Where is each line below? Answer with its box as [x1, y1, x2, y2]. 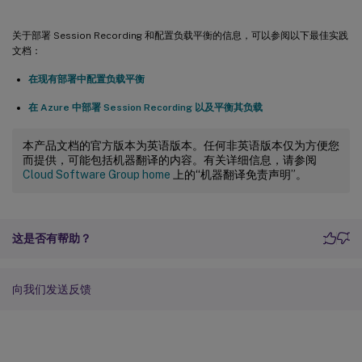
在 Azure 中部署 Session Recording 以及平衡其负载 [28, 101, 263, 113]
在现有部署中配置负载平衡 [28, 73, 145, 85]
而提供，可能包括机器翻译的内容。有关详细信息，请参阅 [23, 153, 317, 166]
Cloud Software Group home [23, 167, 170, 181]
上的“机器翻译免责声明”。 [170, 167, 307, 181]
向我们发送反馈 [12, 282, 91, 296]
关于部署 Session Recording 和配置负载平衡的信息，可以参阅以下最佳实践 [12, 29, 348, 41]
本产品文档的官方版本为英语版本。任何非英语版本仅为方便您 [23, 138, 339, 152]
